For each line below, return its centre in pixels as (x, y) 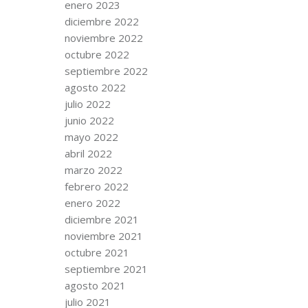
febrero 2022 (97, 186)
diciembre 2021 (102, 219)
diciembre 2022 (102, 21)
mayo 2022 (91, 136)
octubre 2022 (97, 54)
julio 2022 (88, 103)
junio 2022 (89, 120)
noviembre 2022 (104, 37)
